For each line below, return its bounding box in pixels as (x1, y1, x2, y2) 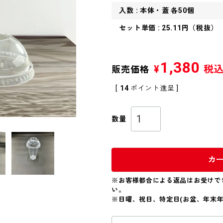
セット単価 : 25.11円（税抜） (119, 24, 219, 32)
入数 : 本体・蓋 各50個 (119, 6, 195, 14)
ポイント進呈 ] (130, 84, 179, 92)
